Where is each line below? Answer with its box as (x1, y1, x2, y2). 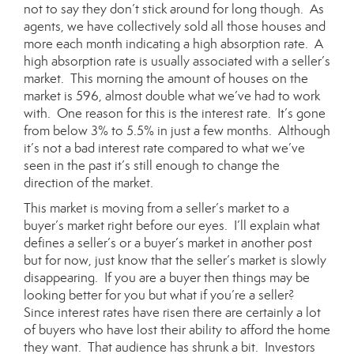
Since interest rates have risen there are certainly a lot (24, 304, 321, 321)
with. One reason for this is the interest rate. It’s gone (24, 105, 326, 122)
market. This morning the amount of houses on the (24, 70, 308, 87)
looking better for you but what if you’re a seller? (24, 287, 298, 303)
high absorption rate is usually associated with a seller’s (24, 53, 330, 70)
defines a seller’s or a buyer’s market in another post (24, 235, 312, 251)
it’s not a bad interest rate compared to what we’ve (24, 140, 305, 156)
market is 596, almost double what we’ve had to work (24, 88, 320, 104)
